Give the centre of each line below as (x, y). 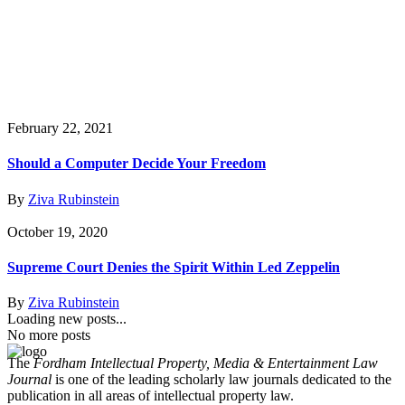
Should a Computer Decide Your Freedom (137, 164)
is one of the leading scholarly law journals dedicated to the (221, 380)
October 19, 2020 (57, 231)
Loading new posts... (67, 319)
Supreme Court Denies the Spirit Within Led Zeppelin (174, 267)
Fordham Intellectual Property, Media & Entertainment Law (206, 363)
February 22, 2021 (60, 128)
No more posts (49, 335)
